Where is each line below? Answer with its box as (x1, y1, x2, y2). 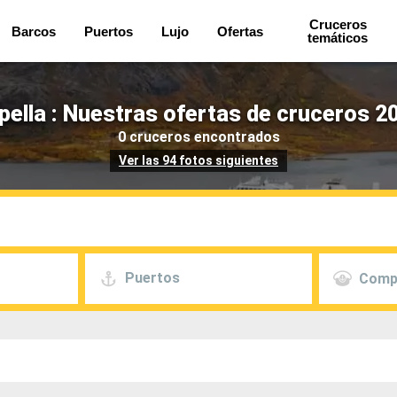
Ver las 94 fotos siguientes (119, 153, 278, 167)
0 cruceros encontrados (117, 128, 280, 145)
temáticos (307, 30, 369, 45)
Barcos (12, 23, 57, 39)
